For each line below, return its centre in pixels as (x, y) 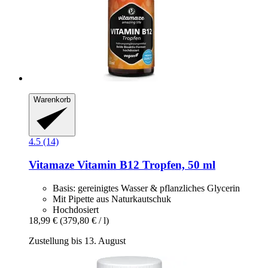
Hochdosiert (76, 209)
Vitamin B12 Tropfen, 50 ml (145, 165)
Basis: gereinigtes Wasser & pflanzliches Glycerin (146, 188)
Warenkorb (52, 99)
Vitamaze (51, 165)
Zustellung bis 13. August (77, 240)
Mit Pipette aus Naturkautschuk (112, 199)
